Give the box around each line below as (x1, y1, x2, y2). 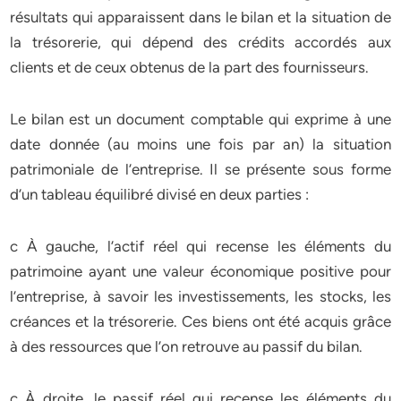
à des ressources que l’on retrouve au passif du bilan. (10, 337, 363, 355)
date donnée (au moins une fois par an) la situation (10, 135, 391, 153)
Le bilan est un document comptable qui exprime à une (10, 110, 391, 128)
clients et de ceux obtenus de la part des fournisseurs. (10, 58, 370, 76)
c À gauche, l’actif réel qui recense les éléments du (10, 237, 391, 255)
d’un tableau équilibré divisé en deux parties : (10, 185, 310, 203)
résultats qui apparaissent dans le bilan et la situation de (10, 8, 391, 26)
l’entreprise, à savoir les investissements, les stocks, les (10, 287, 391, 305)
